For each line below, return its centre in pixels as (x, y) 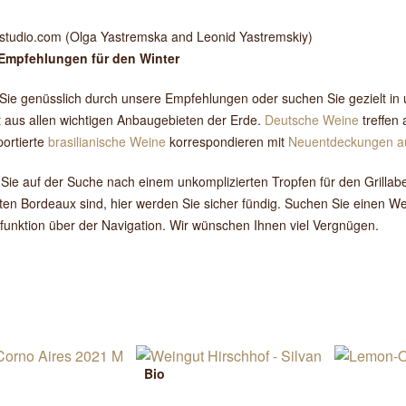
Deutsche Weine (312, 120)
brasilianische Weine (107, 141)
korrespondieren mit (227, 141)
